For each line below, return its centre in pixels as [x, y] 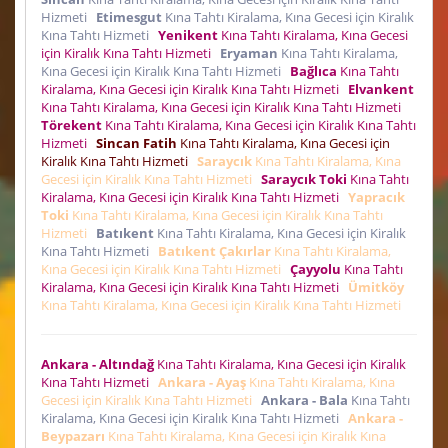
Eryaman [249, 52]
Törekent [71, 124]
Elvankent [381, 88]
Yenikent [188, 34]
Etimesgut [129, 16]
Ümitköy [376, 286]
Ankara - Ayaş [202, 381]
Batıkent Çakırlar [214, 250]
